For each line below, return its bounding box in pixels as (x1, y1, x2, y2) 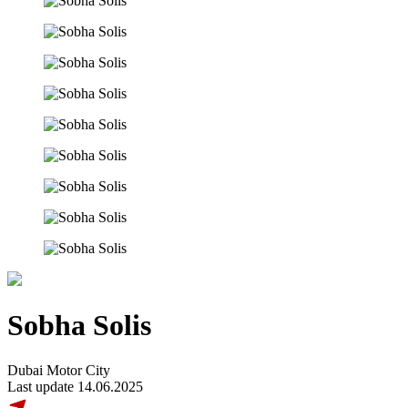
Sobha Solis (7, 309, 151, 342)
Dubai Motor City (7, 362, 110, 378)
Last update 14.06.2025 (7, 378, 143, 394)
